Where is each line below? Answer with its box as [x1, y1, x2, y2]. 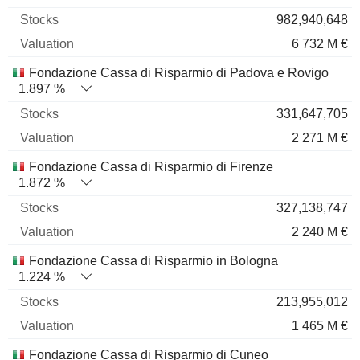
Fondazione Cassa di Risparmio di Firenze [29, 160, 273, 174]
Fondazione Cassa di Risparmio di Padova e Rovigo [29, 66, 329, 80]
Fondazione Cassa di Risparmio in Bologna [29, 254, 278, 268]
